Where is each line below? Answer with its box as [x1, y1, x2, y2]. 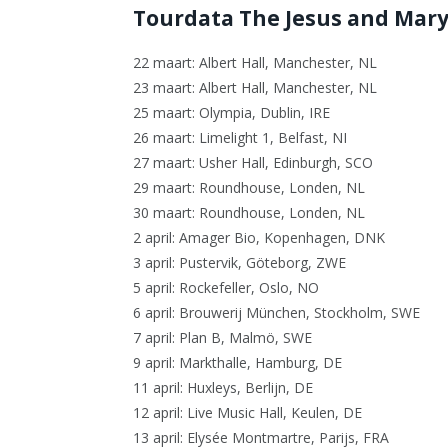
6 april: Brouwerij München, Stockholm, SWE [133, 302, 420, 322]
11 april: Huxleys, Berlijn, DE [133, 377, 313, 397]
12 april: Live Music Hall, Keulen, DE [133, 402, 362, 422]
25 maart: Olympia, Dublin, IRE [133, 102, 330, 122]
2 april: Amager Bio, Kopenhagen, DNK [133, 227, 385, 247]
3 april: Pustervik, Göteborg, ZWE [133, 252, 346, 272]
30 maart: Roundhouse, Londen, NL [133, 202, 365, 222]
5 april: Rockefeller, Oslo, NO [133, 277, 319, 297]
